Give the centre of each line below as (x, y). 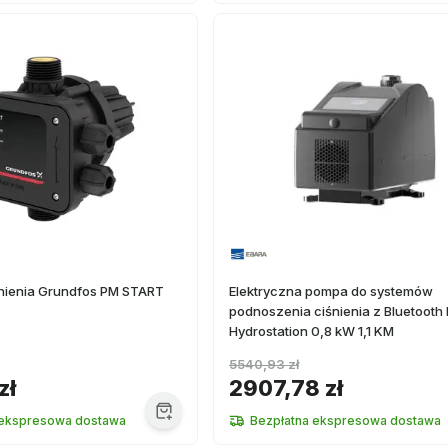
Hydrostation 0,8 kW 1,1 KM (311, 331)
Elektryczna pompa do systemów (331, 291)
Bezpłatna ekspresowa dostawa (345, 420)
